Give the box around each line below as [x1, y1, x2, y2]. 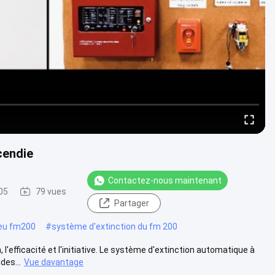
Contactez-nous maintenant [108, 175, 222, 185]
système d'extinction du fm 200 [52, 221, 177, 231]
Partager [114, 198, 149, 208]
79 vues [36, 187, 66, 196]
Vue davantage [24, 257, 83, 267]
